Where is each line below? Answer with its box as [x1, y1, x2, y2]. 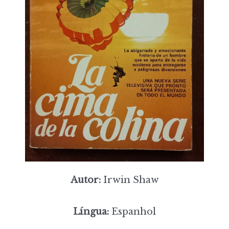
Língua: [73, 205, 109, 217]
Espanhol [109, 205, 156, 217]
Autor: [70, 174, 101, 186]
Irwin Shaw [100, 174, 159, 186]
